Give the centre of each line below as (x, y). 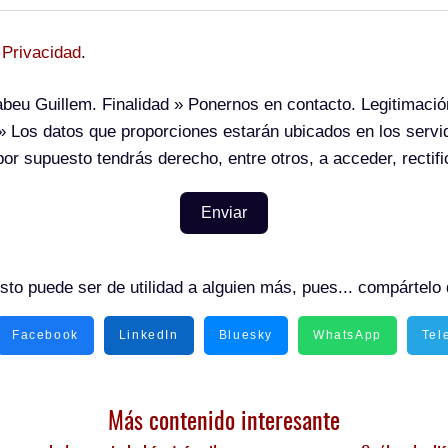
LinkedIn (148, 335)
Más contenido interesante (224, 419)
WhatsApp (347, 335)
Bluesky (245, 335)
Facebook (45, 335)
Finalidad (135, 104)
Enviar (224, 212)
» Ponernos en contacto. (265, 104)
